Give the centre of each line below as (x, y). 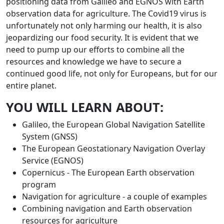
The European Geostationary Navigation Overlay (113, 148)
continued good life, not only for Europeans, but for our (112, 73)
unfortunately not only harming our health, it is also (104, 25)
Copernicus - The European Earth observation (108, 172)
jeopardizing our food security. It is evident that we (102, 37)
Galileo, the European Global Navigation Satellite (113, 124)
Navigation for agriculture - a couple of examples (114, 196)
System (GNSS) (50, 136)
